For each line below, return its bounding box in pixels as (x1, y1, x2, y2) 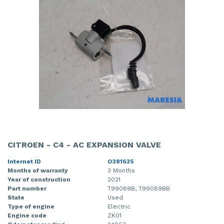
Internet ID (7, 157, 41, 165)
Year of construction (7, 175, 70, 183)
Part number (7, 184, 46, 192)
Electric (107, 202, 130, 210)
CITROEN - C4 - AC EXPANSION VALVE (7, 139, 161, 149)
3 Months (107, 166, 135, 174)
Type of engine (7, 202, 54, 210)
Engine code (7, 211, 46, 219)
